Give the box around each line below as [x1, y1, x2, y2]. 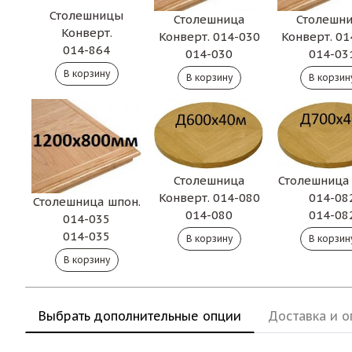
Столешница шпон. [32, 194, 141, 210]
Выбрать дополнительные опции [38, 308, 241, 324]
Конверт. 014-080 [158, 190, 260, 206]
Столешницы [49, 8, 124, 24]
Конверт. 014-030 [158, 29, 260, 45]
